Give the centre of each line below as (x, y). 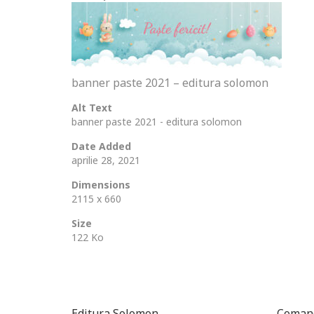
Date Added (101, 146)
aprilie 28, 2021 (106, 160)
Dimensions (101, 185)
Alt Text (92, 108)
